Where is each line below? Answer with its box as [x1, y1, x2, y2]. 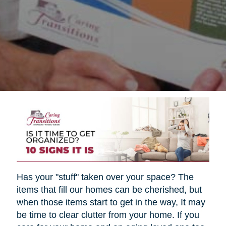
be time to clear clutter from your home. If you [16, 209, 199, 220]
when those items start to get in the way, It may [16, 197, 205, 207]
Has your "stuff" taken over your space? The [16, 172, 194, 182]
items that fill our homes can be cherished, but [16, 184, 202, 195]
